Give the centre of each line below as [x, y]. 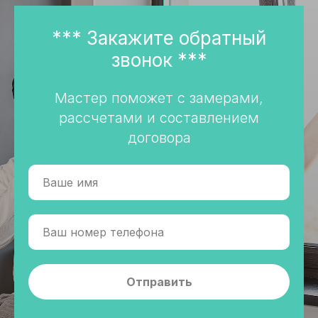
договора [159, 137]
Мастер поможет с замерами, [159, 98]
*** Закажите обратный [159, 38]
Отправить [159, 281]
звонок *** [159, 60]
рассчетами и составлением [159, 117]
